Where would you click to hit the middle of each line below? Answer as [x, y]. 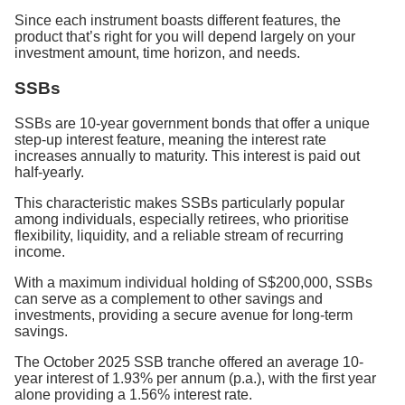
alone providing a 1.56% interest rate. [133, 394]
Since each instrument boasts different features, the [178, 21]
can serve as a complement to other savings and [169, 298]
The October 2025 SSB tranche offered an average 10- [189, 362]
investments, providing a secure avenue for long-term [184, 315]
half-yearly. [49, 172]
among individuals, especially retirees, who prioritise [182, 219]
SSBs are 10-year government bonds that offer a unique [192, 123]
